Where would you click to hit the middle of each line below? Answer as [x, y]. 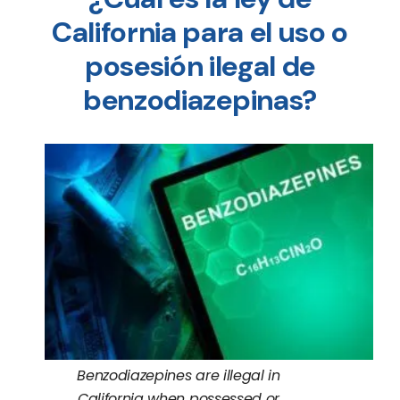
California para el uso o [200, 32]
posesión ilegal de [200, 66]
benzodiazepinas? [200, 100]
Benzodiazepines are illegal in [179, 375]
